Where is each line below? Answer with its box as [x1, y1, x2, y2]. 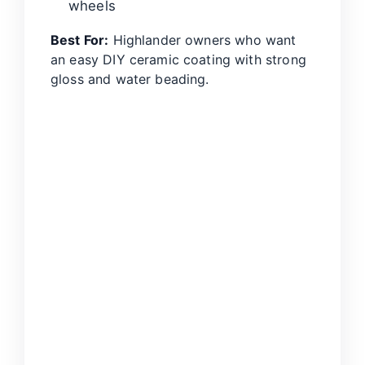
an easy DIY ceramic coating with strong [51, 51, 306, 68]
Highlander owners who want [108, 32, 297, 48]
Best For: [51, 32, 109, 48]
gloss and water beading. [51, 71, 209, 87]
